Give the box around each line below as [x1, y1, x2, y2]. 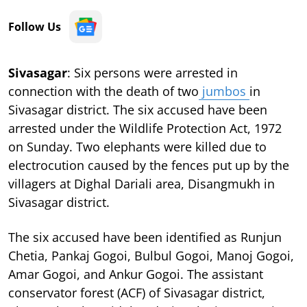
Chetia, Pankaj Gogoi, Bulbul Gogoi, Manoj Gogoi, [8, 247, 294, 264]
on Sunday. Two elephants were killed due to [8, 138, 267, 155]
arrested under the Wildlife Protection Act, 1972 [8, 119, 282, 136]
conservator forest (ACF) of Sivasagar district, [8, 284, 265, 301]
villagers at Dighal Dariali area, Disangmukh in [8, 175, 275, 192]
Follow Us [8, 19, 61, 34]
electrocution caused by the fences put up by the [8, 156, 289, 173]
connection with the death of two [8, 82, 199, 99]
